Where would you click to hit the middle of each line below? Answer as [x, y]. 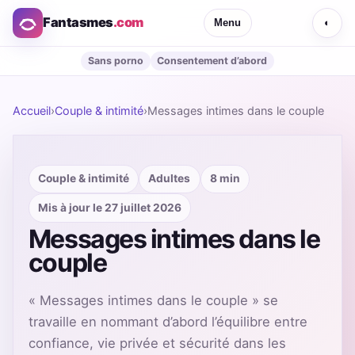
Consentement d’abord [212, 60]
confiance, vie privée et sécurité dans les [157, 343]
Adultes [170, 179]
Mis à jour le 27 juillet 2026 [110, 207]
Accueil [32, 110]
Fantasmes [78, 23]
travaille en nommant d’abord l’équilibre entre [168, 321]
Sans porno [115, 60]
